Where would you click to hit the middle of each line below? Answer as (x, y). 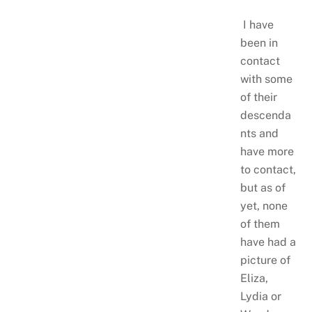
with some (266, 79)
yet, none (264, 206)
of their (258, 97)
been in (259, 43)
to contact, (268, 170)
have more (267, 152)
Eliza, (254, 279)
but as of (263, 188)
